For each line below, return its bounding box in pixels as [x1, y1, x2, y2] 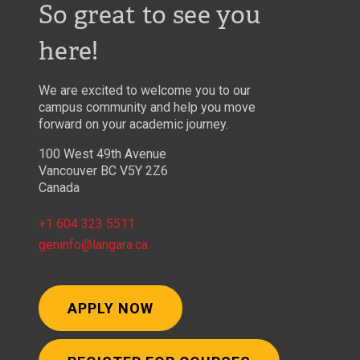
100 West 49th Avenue [39, 146, 166, 162]
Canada [39, 180, 80, 196]
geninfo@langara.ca [39, 237, 148, 253]
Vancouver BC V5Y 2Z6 [39, 163, 168, 179]
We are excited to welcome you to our [39, 83, 251, 99]
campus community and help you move [39, 100, 256, 116]
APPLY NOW [67, 300, 153, 317]
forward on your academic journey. [39, 117, 228, 133]
